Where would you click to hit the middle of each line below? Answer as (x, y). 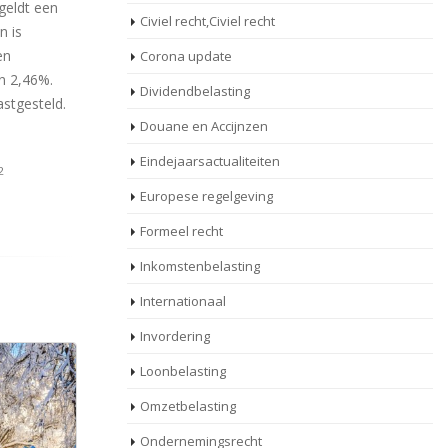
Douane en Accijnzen (204, 126)
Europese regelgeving (206, 196)
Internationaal (183, 301)
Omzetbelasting (188, 406)
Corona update (186, 56)
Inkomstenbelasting (200, 266)
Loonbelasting (183, 371)
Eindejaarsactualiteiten (210, 161)
